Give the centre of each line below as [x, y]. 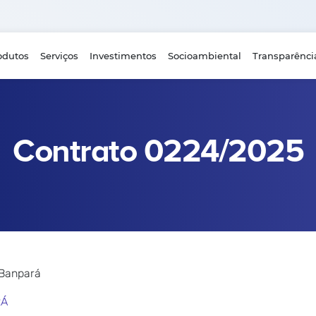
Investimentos [123, 55]
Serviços [59, 55]
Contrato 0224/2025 [158, 152]
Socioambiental [204, 55]
